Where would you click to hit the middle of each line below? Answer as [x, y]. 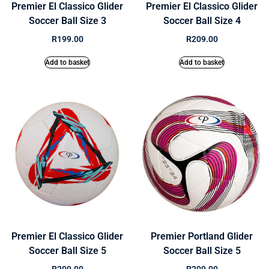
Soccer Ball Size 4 [202, 21]
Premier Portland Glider [202, 237]
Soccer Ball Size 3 [67, 21]
